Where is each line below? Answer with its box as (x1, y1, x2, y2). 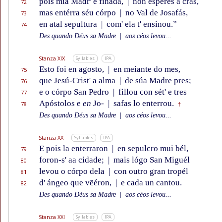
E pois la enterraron (39, 144, 110, 154)
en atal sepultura (39, 19, 99, 29)
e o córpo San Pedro (39, 87, 111, 97)
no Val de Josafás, (123, 8, 188, 18)
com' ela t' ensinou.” (105, 19, 177, 29)
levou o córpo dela (39, 166, 107, 176)
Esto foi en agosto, (39, 64, 106, 74)
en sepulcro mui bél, (115, 144, 188, 154)
